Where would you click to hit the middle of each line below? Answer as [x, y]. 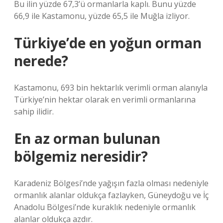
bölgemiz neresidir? [81, 156]
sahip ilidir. [34, 111]
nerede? [41, 61]
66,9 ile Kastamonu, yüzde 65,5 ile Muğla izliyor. [102, 16]
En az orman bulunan [87, 138]
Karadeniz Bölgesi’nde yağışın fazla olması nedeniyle [111, 183]
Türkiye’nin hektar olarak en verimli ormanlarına [105, 100]
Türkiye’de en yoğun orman [108, 43]
